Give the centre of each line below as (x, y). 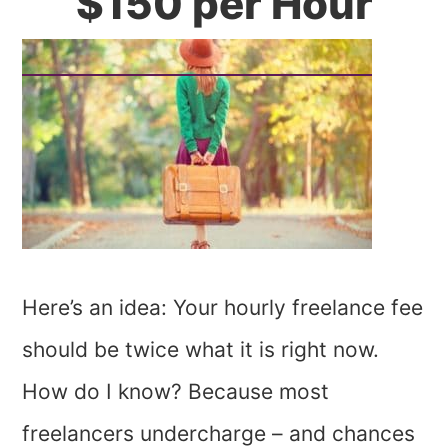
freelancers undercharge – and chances (219, 433)
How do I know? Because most (176, 391)
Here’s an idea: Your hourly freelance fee (223, 307)
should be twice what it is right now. (201, 349)
